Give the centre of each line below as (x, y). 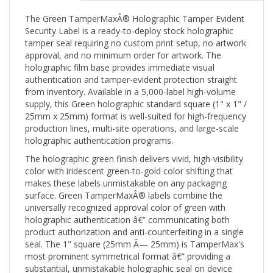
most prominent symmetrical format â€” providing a (128, 246)
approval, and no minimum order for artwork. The (123, 44)
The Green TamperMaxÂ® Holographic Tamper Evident (135, 8)
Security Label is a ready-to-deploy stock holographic (129, 20)
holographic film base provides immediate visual (120, 57)
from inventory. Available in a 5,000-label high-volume (130, 81)
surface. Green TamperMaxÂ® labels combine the (124, 185)
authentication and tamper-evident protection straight (131, 69)
